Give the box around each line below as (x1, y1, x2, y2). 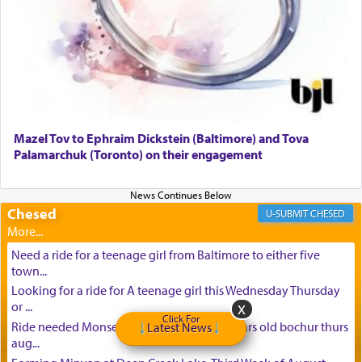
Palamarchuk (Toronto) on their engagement (14, 146, 263, 163)
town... (11, 262, 47, 279)
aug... (11, 335, 40, 351)
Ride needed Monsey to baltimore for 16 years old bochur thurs (11, 318, 348, 335)
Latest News (147, 319, 212, 336)
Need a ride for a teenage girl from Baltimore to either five (11, 246, 320, 263)
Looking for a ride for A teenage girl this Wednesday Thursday (11, 282, 340, 299)
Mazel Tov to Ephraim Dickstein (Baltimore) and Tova (14, 130, 309, 147)
